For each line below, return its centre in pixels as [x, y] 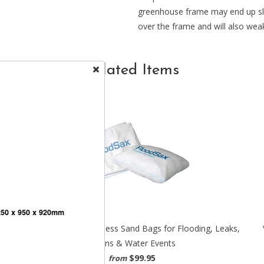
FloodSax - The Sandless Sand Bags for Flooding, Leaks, [132, 229]
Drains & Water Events [132, 243]
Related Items [132, 70]
